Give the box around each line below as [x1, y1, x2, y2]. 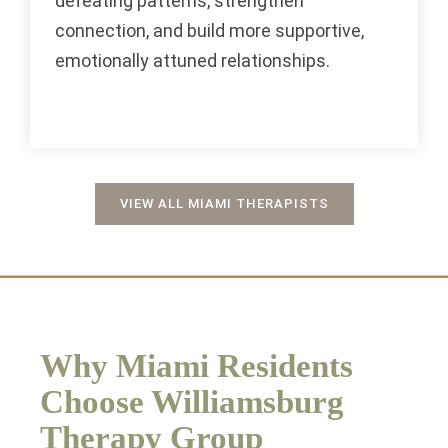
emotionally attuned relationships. [55, 49, 330, 71]
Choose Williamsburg [40, 383, 344, 420]
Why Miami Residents [40, 347, 353, 384]
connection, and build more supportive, [55, 19, 364, 41]
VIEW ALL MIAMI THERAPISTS [119, 195, 329, 211]
